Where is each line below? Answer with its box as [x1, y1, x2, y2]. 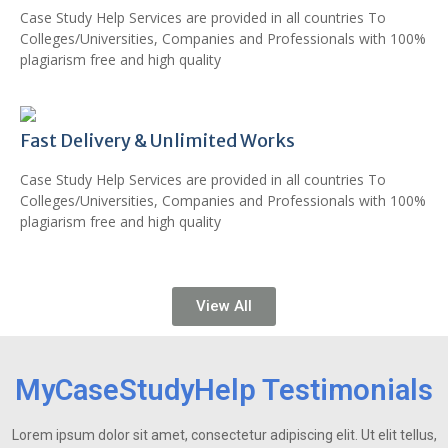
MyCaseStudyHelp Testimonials [15, 373, 433, 407]
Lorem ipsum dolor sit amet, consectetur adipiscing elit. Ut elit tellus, [11, 427, 437, 443]
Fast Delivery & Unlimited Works [20, 129, 295, 152]
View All [196, 297, 252, 315]
